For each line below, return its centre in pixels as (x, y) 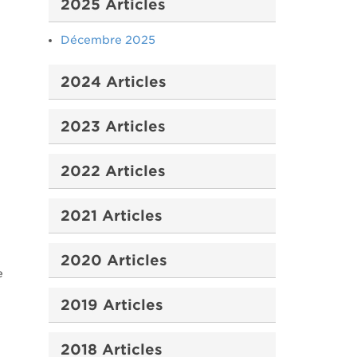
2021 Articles (112, 216)
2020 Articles (114, 260)
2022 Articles (113, 171)
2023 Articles (113, 126)
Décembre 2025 (108, 40)
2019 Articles (112, 305)
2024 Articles (114, 82)
